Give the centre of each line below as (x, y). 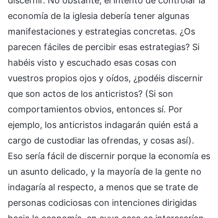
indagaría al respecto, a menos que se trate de (103, 187)
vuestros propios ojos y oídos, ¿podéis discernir (105, 78)
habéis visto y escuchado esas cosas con (92, 62)
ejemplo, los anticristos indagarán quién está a (103, 125)
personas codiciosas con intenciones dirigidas (102, 202)
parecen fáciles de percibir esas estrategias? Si (104, 47)
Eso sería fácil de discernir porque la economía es (109, 156)
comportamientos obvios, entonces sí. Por (95, 109)
